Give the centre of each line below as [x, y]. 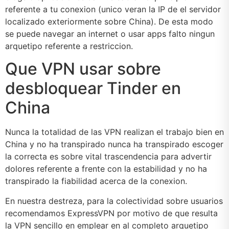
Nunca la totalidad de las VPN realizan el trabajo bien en [114, 132]
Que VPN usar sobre [83, 69]
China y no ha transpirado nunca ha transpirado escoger [114, 144]
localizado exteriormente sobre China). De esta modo [109, 21]
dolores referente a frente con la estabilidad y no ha [106, 169]
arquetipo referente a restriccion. [69, 46]
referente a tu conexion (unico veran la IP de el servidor [113, 9]
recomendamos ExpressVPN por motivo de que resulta [111, 213]
